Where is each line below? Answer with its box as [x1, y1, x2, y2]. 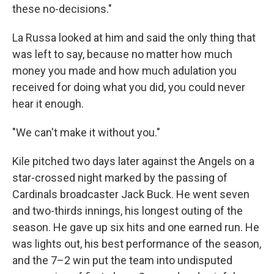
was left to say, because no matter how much [12, 48, 232, 61]
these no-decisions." [12, 2, 112, 15]
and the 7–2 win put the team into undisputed [12, 254, 232, 267]
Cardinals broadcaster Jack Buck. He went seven [12, 188, 250, 201]
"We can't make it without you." [12, 126, 160, 139]
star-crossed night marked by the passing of [12, 171, 228, 184]
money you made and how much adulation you [12, 64, 237, 77]
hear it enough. [12, 97, 84, 110]
